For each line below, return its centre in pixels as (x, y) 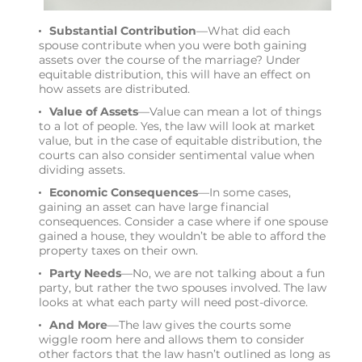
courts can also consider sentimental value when (177, 155)
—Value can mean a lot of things (230, 111)
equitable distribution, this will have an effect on (175, 74)
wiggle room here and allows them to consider (172, 339)
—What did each (243, 30)
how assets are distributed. (114, 88)
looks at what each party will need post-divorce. (173, 302)
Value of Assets (94, 111)
